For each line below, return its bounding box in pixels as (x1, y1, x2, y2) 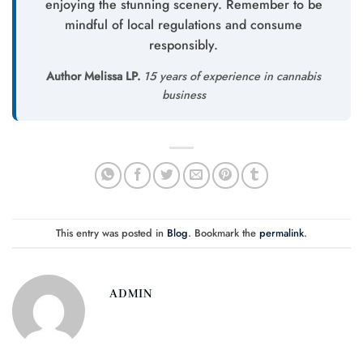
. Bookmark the (188, 224, 259, 241)
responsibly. (149, 36, 218, 54)
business (161, 87, 206, 103)
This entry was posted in (56, 224, 167, 241)
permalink (259, 224, 304, 241)
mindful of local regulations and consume (65, 15, 302, 34)
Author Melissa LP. (46, 68, 140, 84)
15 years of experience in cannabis (140, 68, 321, 84)
